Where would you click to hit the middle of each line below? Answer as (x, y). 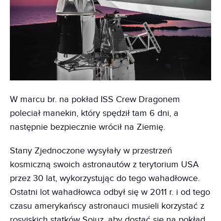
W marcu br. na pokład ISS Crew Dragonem (95, 100)
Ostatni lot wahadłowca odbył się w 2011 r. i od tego (110, 192)
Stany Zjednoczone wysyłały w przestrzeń (91, 151)
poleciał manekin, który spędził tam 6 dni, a (94, 113)
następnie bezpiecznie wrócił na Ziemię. (88, 127)
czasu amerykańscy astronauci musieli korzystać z (107, 206)
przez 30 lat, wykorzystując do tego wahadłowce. (105, 179)
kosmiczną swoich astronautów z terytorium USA (104, 165)
